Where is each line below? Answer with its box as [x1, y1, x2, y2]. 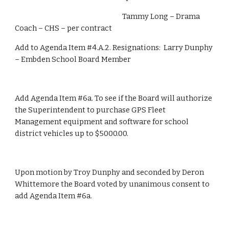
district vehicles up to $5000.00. [15, 129, 129, 138]
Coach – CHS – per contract [15, 24, 112, 33]
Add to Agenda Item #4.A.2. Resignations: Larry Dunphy [15, 43, 213, 52]
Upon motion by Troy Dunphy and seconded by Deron [15, 168, 204, 177]
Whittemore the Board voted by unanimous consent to [15, 179, 210, 189]
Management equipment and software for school [15, 117, 189, 126]
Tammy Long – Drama [15, 12, 123, 21]
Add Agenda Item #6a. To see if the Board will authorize [15, 94, 213, 103]
